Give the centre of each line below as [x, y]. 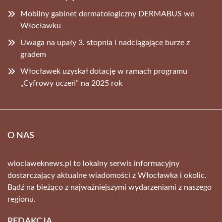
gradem [33, 54]
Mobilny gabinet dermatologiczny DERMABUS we [107, 14]
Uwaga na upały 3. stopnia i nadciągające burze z [105, 42]
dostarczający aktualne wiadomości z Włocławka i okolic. [107, 175]
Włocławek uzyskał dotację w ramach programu [104, 71]
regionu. [22, 199]
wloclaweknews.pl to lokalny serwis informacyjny [93, 163]
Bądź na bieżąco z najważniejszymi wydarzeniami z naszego [110, 187]
